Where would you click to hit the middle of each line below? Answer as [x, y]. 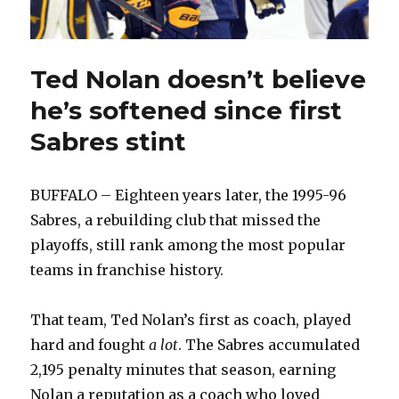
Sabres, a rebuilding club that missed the [176, 220]
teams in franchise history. [127, 270]
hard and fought [90, 345]
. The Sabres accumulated [269, 345]
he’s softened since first [187, 111]
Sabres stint [109, 142]
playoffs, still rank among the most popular [188, 245]
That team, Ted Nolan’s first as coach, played [191, 320]
